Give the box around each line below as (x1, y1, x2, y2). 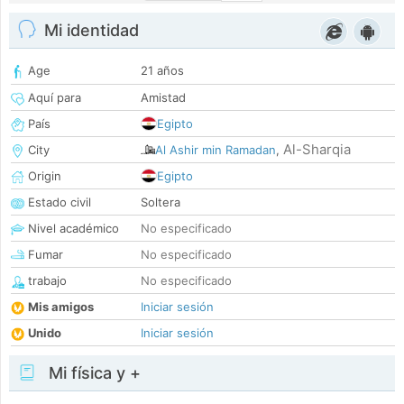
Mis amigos (28, 299, 94, 315)
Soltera (141, 195, 180, 210)
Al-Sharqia (283, 141, 351, 159)
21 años (141, 63, 184, 78)
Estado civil (24, 195, 91, 210)
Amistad (141, 90, 186, 106)
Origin (24, 169, 61, 184)
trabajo (24, 273, 67, 289)
